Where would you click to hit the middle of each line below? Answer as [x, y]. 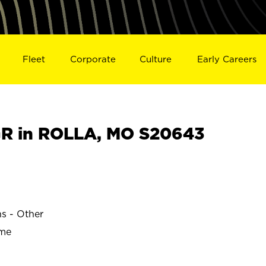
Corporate [93, 59]
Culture [156, 59]
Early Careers [227, 59]
